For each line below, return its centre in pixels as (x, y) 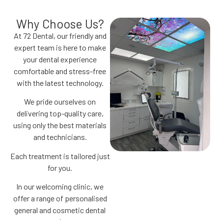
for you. (60, 167)
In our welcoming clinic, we (60, 187)
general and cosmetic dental (60, 210)
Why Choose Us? (60, 23)
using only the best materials (60, 125)
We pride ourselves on (60, 102)
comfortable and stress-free (60, 71)
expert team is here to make (60, 47)
